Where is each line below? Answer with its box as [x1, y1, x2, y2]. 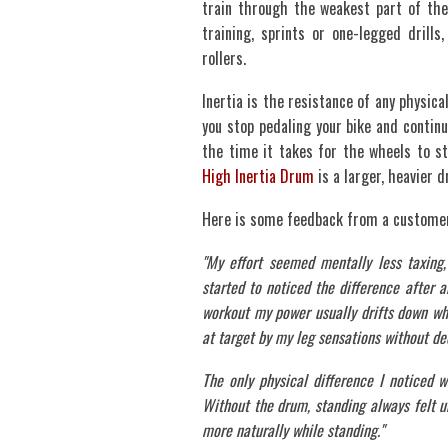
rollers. [202, 46, 246, 70]
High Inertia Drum [202, 164, 314, 188]
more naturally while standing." [202, 418, 384, 442]
